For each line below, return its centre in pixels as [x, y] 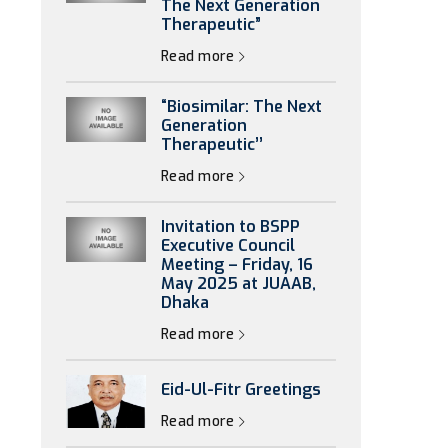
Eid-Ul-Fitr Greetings [241, 389]
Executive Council [228, 245]
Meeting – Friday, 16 [237, 264]
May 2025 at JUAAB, [238, 283]
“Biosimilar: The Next [241, 106]
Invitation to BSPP [230, 226]
